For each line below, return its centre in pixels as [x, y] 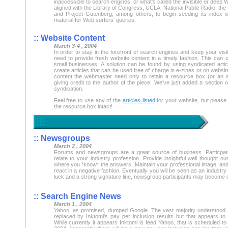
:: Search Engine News [77, 196]
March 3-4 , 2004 [75, 46]
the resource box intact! [83, 106]
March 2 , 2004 [73, 146]
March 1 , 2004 [73, 204]
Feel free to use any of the [88, 100]
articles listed [139, 100]
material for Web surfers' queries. [95, 20]
